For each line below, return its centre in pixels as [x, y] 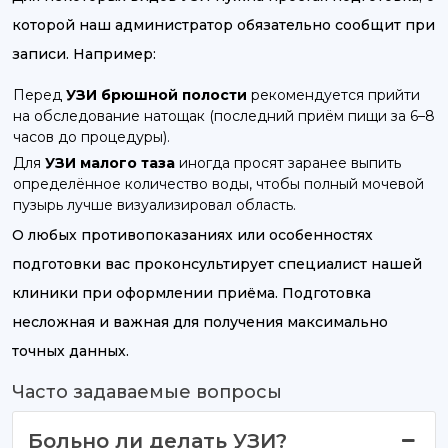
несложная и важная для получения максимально [200, 322]
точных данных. [70, 351]
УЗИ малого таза [110, 163]
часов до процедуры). [91, 137]
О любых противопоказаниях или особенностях [192, 235]
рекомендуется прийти [333, 95]
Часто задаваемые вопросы [147, 392]
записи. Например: [84, 54]
